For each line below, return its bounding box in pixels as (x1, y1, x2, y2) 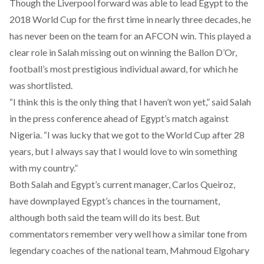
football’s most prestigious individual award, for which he (9, 63, 238, 74)
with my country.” (9, 162, 78, 173)
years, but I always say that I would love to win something (9, 146, 237, 157)
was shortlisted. (9, 80, 72, 91)
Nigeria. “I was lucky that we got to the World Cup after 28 (9, 129, 245, 140)
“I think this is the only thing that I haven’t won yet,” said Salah (9, 96, 251, 107)
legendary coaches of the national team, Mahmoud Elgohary (9, 245, 249, 256)
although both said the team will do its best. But (9, 212, 200, 223)
